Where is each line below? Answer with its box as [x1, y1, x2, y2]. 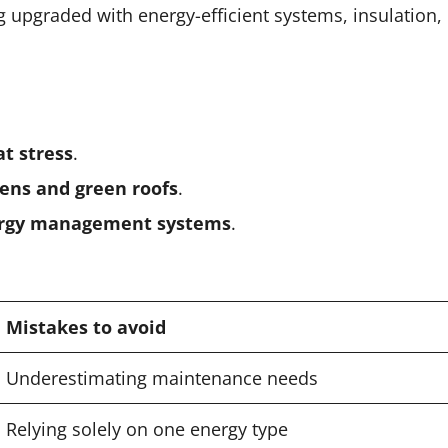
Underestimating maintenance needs [6, 366, 318, 390]
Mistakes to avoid [6, 315, 166, 339]
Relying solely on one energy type [6, 417, 288, 441]
